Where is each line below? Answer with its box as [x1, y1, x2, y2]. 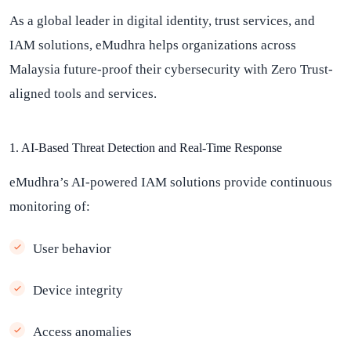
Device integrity [33, 283, 123, 298]
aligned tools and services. [9, 86, 157, 101]
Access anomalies [33, 324, 132, 339]
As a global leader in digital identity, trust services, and [9, 13, 315, 28]
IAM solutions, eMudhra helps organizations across [9, 38, 296, 52]
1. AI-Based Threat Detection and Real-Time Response [9, 141, 282, 154]
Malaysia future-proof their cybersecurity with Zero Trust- [9, 62, 333, 77]
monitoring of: [9, 199, 90, 214]
